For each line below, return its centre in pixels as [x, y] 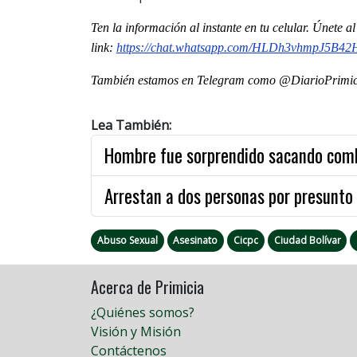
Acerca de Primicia [147, 286]
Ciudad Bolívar [307, 240]
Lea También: [131, 125]
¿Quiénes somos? [143, 312]
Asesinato [196, 240]
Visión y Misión [136, 331]
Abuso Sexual [127, 240]
